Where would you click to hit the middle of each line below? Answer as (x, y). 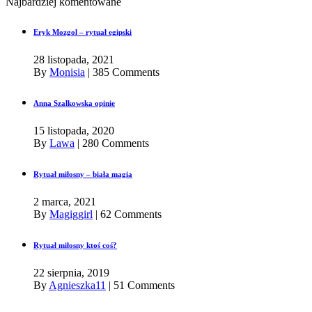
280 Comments (116, 143)
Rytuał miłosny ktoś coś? (75, 245)
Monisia (67, 72)
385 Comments (126, 72)
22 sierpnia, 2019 (71, 273)
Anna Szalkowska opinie (74, 103)
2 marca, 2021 (65, 202)
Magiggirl (71, 214)
